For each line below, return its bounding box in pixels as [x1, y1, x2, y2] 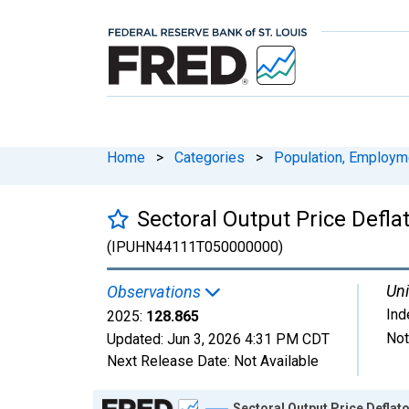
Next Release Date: [107, 351, 234, 370]
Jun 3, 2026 [167, 330, 241, 348]
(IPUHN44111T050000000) [107, 237, 283, 256]
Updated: [107, 330, 167, 348]
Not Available [234, 351, 319, 370]
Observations [107, 281, 204, 301]
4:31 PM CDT [245, 330, 330, 348]
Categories [174, 148, 245, 166]
